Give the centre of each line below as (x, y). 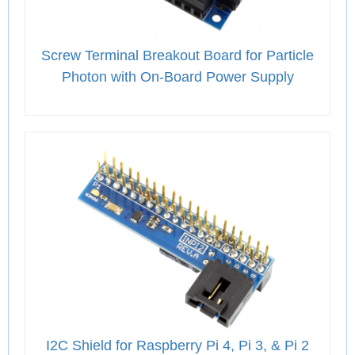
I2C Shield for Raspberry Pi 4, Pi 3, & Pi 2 (177, 345)
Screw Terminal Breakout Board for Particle (177, 56)
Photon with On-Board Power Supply (177, 77)
